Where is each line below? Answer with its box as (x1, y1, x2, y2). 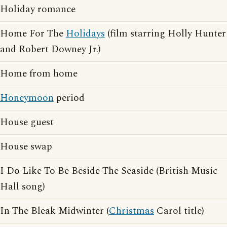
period (54, 91, 85, 105)
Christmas (109, 204, 154, 218)
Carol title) (154, 204, 204, 218)
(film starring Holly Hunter (105, 26, 226, 41)
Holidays (66, 26, 105, 41)
